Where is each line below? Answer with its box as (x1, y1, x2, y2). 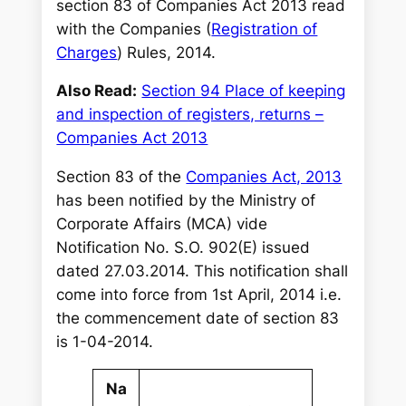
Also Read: (56, 82, 138, 101)
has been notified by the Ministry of (56, 191, 316, 210)
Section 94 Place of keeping (141, 82, 346, 101)
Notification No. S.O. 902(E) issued (56, 238, 311, 257)
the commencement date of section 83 (56, 309, 340, 328)
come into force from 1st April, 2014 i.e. (56, 285, 343, 304)
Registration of (211, 19, 318, 38)
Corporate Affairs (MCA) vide (56, 215, 268, 234)
